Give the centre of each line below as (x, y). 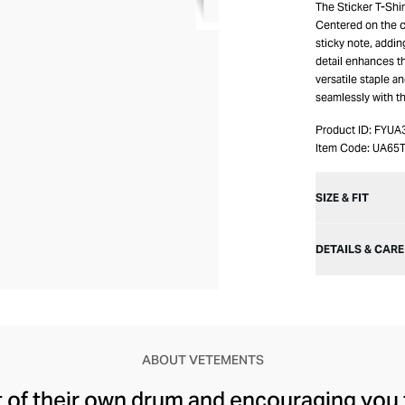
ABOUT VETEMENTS (202, 360)
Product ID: (344, 130)
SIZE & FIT (342, 198)
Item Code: (343, 148)
